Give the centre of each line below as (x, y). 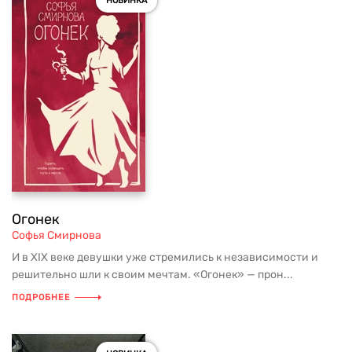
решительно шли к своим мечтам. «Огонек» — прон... (152, 275)
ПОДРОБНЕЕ (41, 297)
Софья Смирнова (57, 235)
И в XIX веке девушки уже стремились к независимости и (165, 257)
